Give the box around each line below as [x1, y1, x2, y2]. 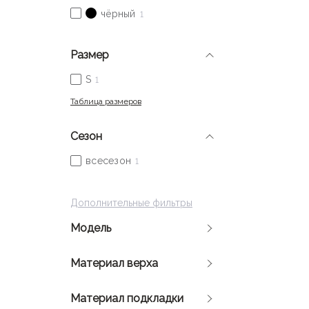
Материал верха [70, 257, 158, 270]
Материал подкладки [70, 292, 183, 305]
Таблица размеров [70, 97, 141, 106]
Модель [70, 221, 111, 235]
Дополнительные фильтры [70, 197, 192, 208]
